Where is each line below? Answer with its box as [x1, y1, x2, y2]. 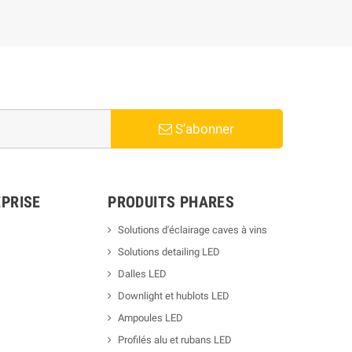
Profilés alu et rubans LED [118, 333, 233, 346]
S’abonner [172, 120, 235, 137]
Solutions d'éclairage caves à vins [118, 223, 268, 236]
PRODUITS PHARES [108, 192, 235, 211]
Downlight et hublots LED [118, 289, 230, 302]
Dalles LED [118, 267, 167, 280]
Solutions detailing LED [118, 245, 221, 258]
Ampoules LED [118, 311, 184, 324]
